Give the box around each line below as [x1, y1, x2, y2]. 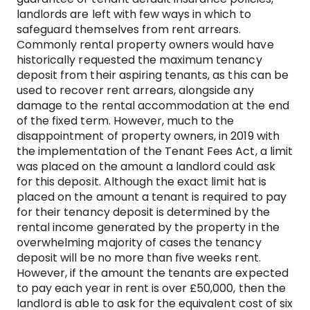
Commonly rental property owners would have [17, 37, 274, 53]
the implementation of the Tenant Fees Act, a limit [17, 143, 293, 160]
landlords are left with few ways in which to [17, 6, 251, 23]
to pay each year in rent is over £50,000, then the [17, 280, 286, 297]
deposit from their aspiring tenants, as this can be [17, 67, 289, 84]
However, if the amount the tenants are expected [17, 265, 289, 282]
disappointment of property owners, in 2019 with [17, 128, 280, 145]
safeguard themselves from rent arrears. [17, 21, 241, 38]
